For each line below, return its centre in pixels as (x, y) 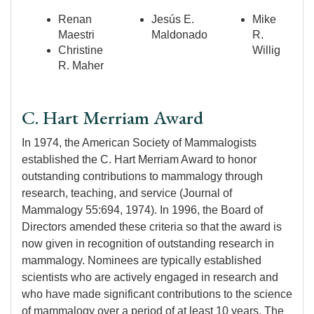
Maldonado (179, 35)
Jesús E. (173, 19)
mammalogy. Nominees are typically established (142, 260)
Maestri (76, 35)
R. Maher (81, 66)
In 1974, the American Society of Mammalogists (139, 143)
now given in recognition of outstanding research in (148, 244)
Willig (266, 50)
